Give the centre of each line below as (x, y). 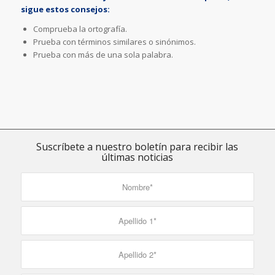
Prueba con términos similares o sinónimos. (114, 42)
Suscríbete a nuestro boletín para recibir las (137, 147)
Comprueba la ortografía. (80, 29)
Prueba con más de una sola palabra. (103, 55)
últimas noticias (137, 157)
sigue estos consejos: (65, 10)
